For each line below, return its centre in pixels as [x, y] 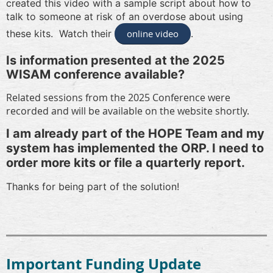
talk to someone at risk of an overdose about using [125, 16]
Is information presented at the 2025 [115, 60]
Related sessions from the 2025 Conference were [118, 97]
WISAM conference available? [95, 74]
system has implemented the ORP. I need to [135, 148]
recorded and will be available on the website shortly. [128, 111]
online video [153, 33]
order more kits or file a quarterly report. [126, 162]
